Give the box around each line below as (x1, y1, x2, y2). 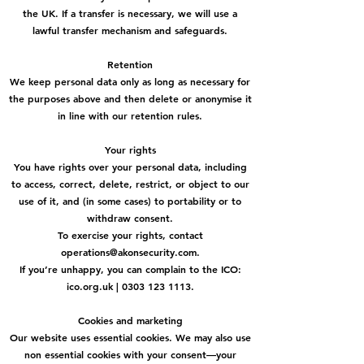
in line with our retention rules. (58, 109, 202, 122)
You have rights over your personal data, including (13, 160, 247, 173)
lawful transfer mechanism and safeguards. (32, 24, 227, 37)
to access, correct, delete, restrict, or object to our (11, 177, 249, 190)
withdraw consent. (87, 211, 173, 224)
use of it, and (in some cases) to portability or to (19, 194, 241, 207)
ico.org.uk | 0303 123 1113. (66, 279, 194, 292)
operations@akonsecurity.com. (60, 245, 200, 258)
